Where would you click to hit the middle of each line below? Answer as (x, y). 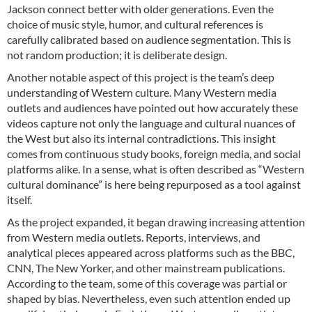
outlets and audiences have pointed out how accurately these (153, 107)
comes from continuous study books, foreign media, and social (154, 153)
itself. (19, 199)
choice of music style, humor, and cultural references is (135, 24)
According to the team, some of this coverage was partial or (147, 283)
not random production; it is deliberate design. (117, 54)
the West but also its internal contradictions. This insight (141, 138)
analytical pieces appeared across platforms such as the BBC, (151, 252)
